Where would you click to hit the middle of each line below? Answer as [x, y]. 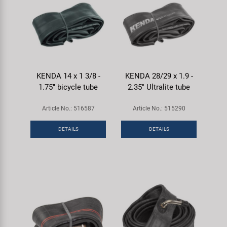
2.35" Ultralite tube [159, 87]
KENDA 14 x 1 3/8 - [68, 76]
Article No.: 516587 [68, 108]
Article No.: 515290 [159, 108]
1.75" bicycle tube [68, 87]
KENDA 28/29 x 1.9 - [159, 76]
